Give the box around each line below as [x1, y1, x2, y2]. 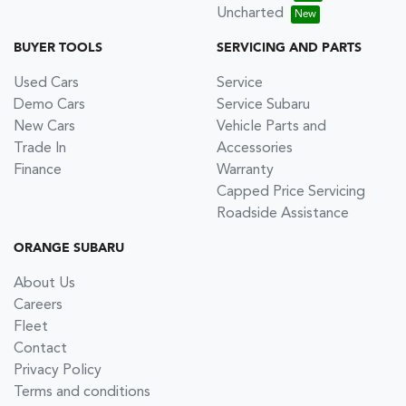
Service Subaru [217, 97, 310, 112]
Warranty [217, 162, 274, 178]
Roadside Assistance [217, 206, 349, 221]
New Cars [14, 119, 75, 134]
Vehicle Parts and [217, 119, 326, 134]
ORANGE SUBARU [14, 241, 124, 255]
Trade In [14, 140, 66, 156]
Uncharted [217, 5, 284, 21]
